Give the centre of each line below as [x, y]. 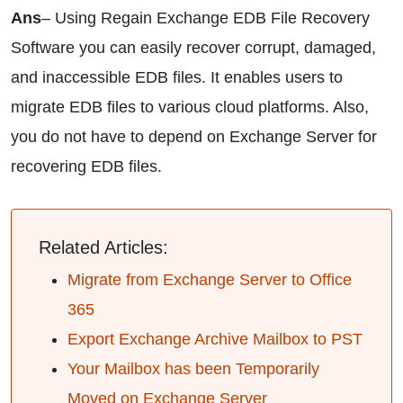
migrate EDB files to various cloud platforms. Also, [190, 107]
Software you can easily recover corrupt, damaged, [193, 48]
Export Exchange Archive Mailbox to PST [215, 339]
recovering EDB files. [86, 166]
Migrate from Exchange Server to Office [210, 280]
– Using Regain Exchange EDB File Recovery [206, 18]
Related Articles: [103, 247]
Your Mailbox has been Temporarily [193, 369]
